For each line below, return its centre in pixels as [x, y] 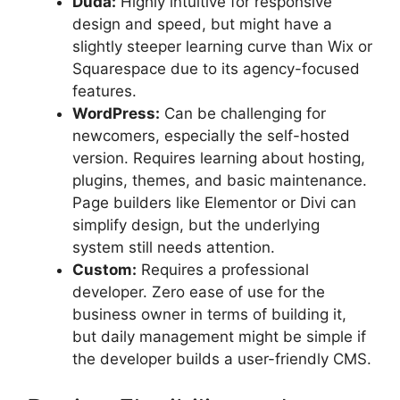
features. [104, 92]
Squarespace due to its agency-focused [216, 69]
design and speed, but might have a [202, 25]
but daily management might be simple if [219, 337]
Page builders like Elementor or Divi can [214, 203]
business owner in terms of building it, [209, 315]
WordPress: [116, 114]
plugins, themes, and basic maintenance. [220, 181]
